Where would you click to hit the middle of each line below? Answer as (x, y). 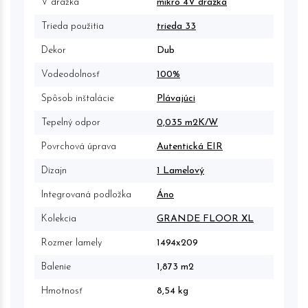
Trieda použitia (73, 26)
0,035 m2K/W (187, 122)
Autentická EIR (190, 146)
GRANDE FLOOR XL (205, 219)
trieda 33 (176, 26)
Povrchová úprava (79, 146)
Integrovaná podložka (86, 195)
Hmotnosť (62, 291)
